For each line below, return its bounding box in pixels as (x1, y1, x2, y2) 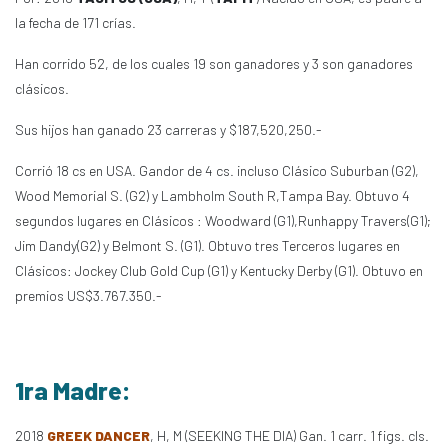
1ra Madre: (15, 375, 131, 405)
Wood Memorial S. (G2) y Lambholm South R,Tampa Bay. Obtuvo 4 (15, 187, 410, 204)
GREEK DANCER (47, 427, 150, 444)
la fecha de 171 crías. (15, 14, 136, 31)
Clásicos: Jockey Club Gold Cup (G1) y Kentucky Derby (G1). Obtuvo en (15, 262, 423, 279)
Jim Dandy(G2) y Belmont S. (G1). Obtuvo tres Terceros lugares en (15, 237, 400, 254)
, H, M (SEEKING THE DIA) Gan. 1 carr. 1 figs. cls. (150, 427, 429, 444)
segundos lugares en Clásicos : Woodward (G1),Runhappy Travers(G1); (15, 212, 431, 229)
